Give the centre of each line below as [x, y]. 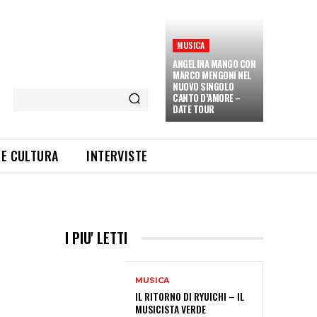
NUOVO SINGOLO [203, 86]
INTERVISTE [117, 156]
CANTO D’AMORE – [207, 98]
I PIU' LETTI [96, 238]
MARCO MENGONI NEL [212, 75]
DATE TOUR [194, 109]
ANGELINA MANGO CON [214, 64]
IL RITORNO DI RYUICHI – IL [190, 296]
